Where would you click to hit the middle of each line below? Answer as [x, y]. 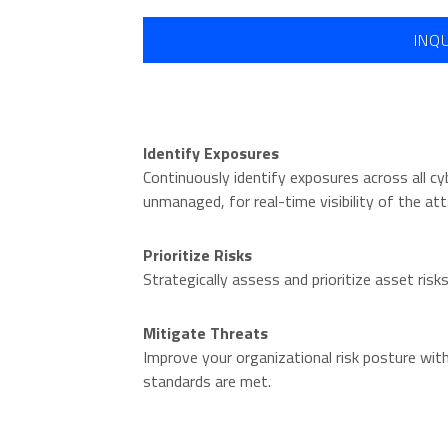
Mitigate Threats [205, 333]
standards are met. [207, 381]
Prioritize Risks [197, 255]
